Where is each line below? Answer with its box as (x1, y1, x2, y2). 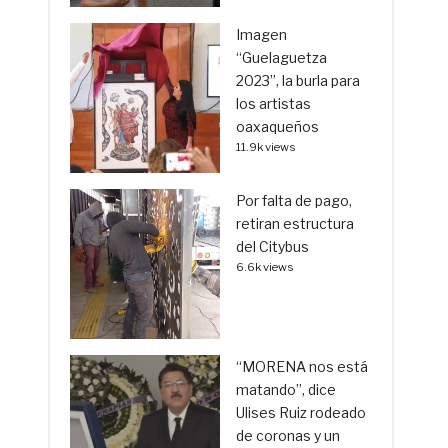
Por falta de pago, (236, 192, 353, 210)
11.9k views (236, 140, 297, 155)
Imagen (236, 26, 288, 44)
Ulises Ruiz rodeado (236, 404, 367, 422)
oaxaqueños (236, 118, 320, 136)
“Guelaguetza (236, 49, 328, 67)
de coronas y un (236, 427, 341, 445)
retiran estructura (236, 215, 355, 233)
